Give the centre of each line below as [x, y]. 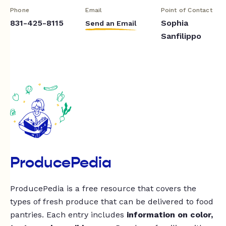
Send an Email [111, 23]
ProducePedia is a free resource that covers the [103, 188]
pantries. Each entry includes [68, 215]
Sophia [174, 23]
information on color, [170, 215]
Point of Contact [186, 10]
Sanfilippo [181, 36]
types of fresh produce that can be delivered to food [112, 202]
